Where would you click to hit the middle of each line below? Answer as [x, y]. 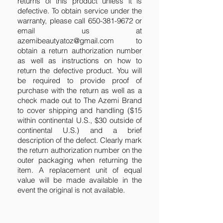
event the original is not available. [72, 190]
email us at [80, 31]
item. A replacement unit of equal [80, 170]
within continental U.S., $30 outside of [80, 120]
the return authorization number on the [80, 150]
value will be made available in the [80, 180]
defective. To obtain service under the [80, 11]
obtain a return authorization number [80, 51]
